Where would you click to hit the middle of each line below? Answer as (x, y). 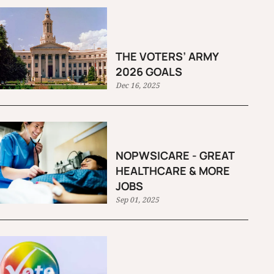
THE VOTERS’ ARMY (168, 56)
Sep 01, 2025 (138, 200)
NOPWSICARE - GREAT (176, 156)
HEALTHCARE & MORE (173, 171)
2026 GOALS (149, 71)
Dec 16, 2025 (138, 85)
